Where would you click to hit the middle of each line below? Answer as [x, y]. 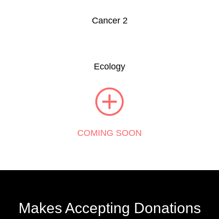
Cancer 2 [109, 20]
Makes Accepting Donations [109, 208]
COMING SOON [109, 133]
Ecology [109, 66]
